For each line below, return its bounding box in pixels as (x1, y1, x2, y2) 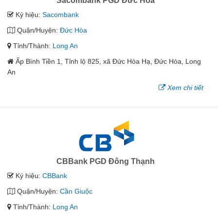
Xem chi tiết (167, 84, 203, 92)
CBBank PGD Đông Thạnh (56, 157, 155, 166)
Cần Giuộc (60, 187, 92, 196)
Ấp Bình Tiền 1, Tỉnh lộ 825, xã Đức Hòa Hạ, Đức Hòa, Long (16, 57, 201, 66)
